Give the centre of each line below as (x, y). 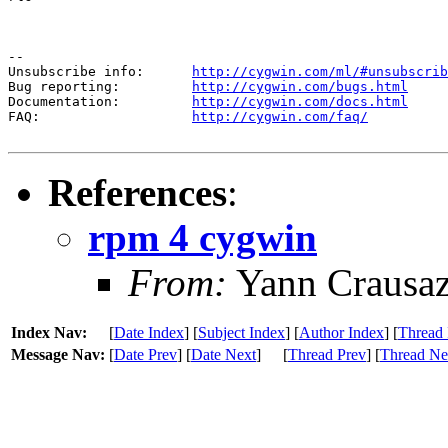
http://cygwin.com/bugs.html (300, 86)
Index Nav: (49, 332)
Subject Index (241, 332)
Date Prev (145, 354)
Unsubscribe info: (100, 71)
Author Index (341, 332)
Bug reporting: (100, 86)
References (137, 192)
